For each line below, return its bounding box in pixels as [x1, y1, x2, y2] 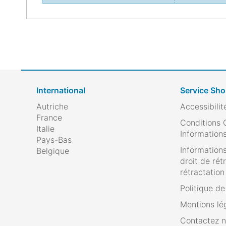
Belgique [36, 146, 69, 156]
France [36, 112, 62, 123]
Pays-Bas [36, 135, 72, 145]
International [36, 85, 85, 95]
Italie [36, 124, 54, 134]
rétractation [180, 167, 224, 177]
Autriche [36, 101, 68, 111]
